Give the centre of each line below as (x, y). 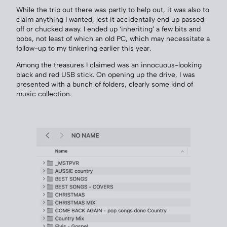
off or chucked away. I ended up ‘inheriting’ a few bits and (108, 29)
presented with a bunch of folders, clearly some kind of (105, 84)
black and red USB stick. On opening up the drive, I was (106, 74)
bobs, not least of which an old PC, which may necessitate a (113, 39)
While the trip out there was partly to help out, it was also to (113, 10)
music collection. (44, 93)
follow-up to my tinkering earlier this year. (84, 48)
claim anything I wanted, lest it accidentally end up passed (110, 20)
